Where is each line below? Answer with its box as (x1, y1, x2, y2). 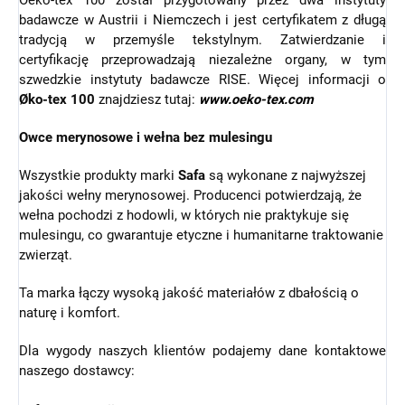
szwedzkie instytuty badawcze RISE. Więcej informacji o (19, 71, 386, 89)
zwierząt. (19, 247, 72, 264)
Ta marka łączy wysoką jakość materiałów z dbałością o (19, 285, 359, 302)
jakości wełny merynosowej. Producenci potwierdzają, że (19, 187, 362, 204)
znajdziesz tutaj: (95, 91, 199, 108)
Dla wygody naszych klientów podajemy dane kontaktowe (19, 343, 386, 360)
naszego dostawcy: (19, 363, 135, 380)
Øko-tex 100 (19, 91, 95, 108)
